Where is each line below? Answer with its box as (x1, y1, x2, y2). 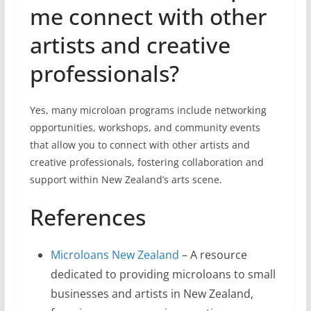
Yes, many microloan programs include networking (29, 103, 267, 117)
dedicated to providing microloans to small (50, 267, 276, 282)
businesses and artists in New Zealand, (50, 286, 253, 301)
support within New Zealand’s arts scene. (29, 173, 222, 186)
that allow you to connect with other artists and (29, 138, 250, 151)
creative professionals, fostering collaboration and (29, 155, 264, 169)
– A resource (178, 247, 247, 262)
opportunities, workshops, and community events (29, 121, 260, 134)
